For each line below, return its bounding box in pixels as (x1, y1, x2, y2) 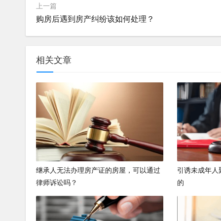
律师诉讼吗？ (36, 178, 77, 187)
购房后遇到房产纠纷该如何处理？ (36, 13, 154, 24)
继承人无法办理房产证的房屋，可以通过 (36, 165, 160, 175)
